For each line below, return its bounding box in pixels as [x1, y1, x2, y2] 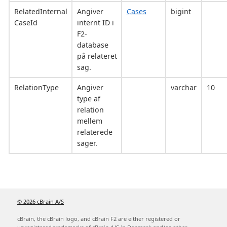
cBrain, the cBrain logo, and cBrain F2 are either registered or [17, 214, 180, 222]
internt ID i [77, 17, 114, 27]
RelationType [14, 82, 59, 92]
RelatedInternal [14, 6, 67, 16]
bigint [170, 6, 191, 16]
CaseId [14, 17, 37, 27]
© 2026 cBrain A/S [17, 197, 64, 205]
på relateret [77, 51, 117, 61]
